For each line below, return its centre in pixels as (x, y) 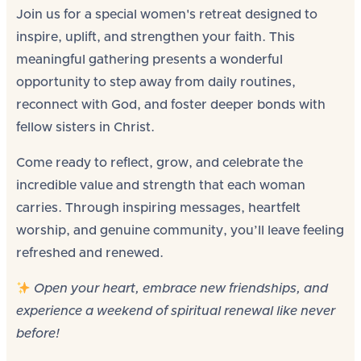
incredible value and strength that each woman (161, 185)
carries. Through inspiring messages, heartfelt (158, 208)
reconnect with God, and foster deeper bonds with (171, 105)
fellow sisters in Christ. (85, 127)
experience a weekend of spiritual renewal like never (176, 311)
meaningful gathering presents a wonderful (149, 60)
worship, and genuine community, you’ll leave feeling (180, 230)
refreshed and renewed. (90, 253)
